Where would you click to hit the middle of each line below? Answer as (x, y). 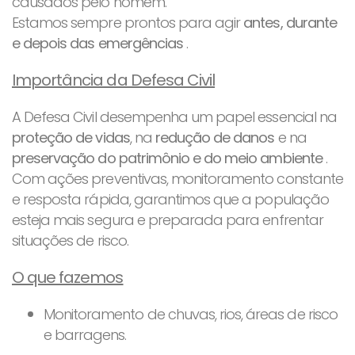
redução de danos (215, 137)
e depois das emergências (97, 43)
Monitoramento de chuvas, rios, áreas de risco (191, 314)
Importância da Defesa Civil (114, 80)
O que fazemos (68, 277)
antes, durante (290, 22)
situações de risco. (70, 240)
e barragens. (85, 334)
